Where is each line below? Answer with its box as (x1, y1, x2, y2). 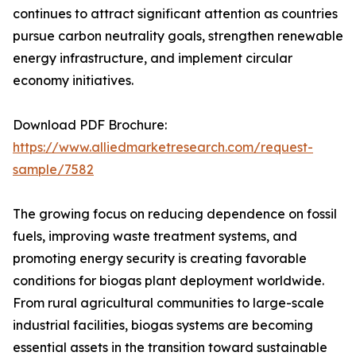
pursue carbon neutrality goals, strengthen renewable (13, 28, 343, 44)
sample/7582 (13, 161, 94, 178)
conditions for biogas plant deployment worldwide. (13, 273, 324, 289)
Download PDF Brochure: (13, 117, 167, 133)
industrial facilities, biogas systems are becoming (13, 317, 313, 334)
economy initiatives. (13, 72, 133, 89)
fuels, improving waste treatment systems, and (13, 228, 297, 245)
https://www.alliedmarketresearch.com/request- (13, 139, 313, 156)
